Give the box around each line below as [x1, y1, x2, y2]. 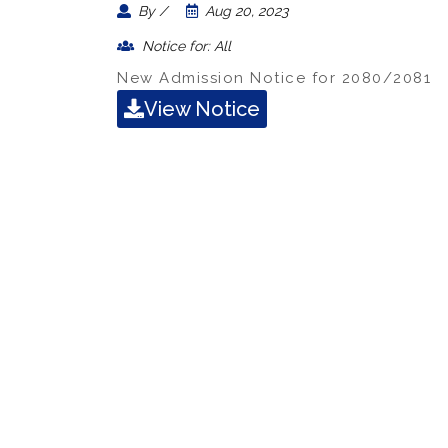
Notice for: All [138, 38, 231, 54]
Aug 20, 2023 [200, 3, 288, 19]
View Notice [144, 97, 260, 121]
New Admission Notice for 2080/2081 [117, 69, 431, 87]
